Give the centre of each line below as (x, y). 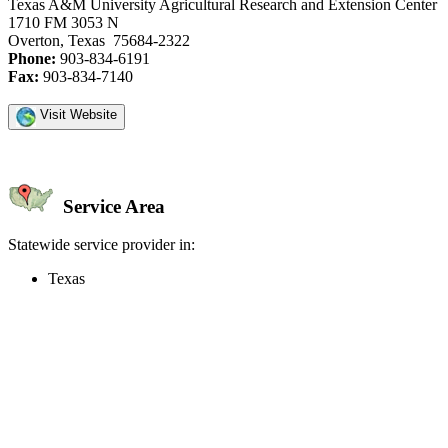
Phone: (32, 58)
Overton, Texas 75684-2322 (99, 40)
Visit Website (76, 114)
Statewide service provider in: (101, 245)
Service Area (111, 206)
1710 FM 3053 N (63, 22)
